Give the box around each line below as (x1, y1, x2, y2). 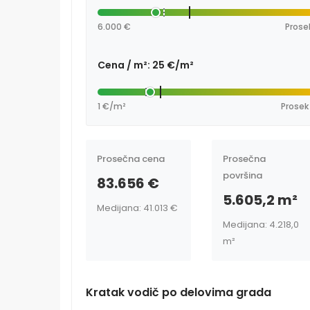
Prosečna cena (97, 152, 165, 165)
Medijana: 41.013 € (97, 201, 178, 215)
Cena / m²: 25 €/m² (98, 57, 194, 72)
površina (222, 168, 262, 182)
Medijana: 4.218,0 (222, 217, 299, 231)
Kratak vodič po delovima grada (86, 284, 271, 300)
